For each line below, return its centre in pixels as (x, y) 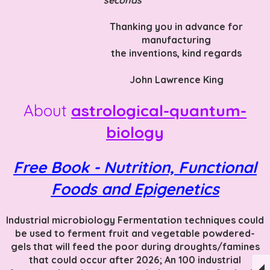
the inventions (144, 53)
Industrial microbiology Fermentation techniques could (135, 220)
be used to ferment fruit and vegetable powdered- (135, 233)
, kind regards (209, 53)
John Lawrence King (176, 79)
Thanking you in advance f (171, 26)
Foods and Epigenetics (135, 189)
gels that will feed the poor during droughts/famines (135, 246)
